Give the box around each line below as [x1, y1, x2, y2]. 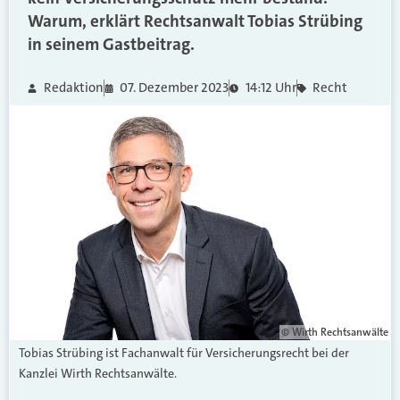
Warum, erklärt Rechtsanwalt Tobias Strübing [28, 10, 362, 32]
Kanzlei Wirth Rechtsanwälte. [19, 364, 177, 381]
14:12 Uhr [245, 79, 296, 96]
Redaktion [43, 79, 104, 96]
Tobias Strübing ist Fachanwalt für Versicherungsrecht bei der [19, 344, 349, 361]
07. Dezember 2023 [120, 79, 229, 96]
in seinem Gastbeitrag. [28, 33, 195, 55]
